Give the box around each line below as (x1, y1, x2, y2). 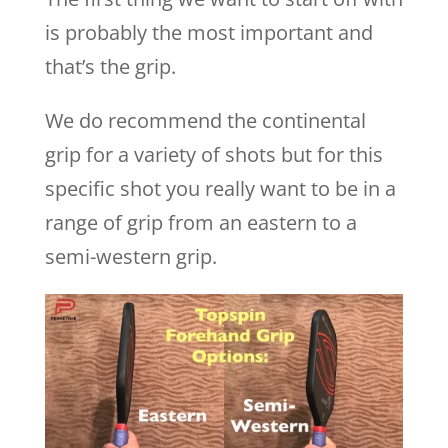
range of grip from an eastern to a (44, 209, 357, 236)
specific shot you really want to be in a (44, 175, 396, 202)
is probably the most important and (44, 19, 373, 46)
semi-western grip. (44, 243, 217, 270)
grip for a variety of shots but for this (44, 141, 383, 168)
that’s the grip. (44, 53, 176, 80)
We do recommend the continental (44, 107, 366, 134)
